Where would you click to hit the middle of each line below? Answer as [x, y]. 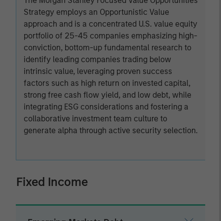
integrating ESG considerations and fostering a [106, 107]
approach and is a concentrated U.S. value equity [110, 24]
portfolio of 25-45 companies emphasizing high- [110, 36]
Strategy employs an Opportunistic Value [96, 12]
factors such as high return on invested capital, [107, 83]
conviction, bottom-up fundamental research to [108, 48]
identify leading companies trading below [97, 59]
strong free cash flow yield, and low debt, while [108, 95]
